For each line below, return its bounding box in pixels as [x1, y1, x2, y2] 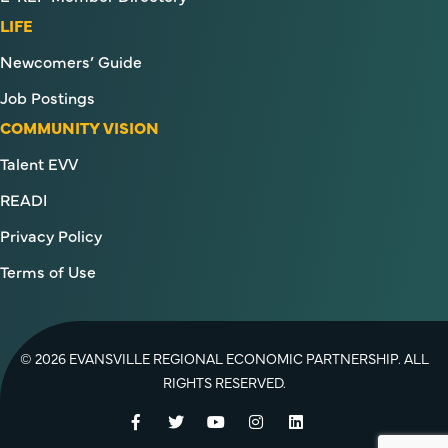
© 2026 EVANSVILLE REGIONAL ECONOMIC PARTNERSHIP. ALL [19, 348, 429, 368]
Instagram [262, 409, 338, 431]
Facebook [139, 409, 210, 431]
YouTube [224, 409, 284, 431]
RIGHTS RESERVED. [162, 372, 286, 392]
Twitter [183, 409, 234, 431]
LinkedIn [302, 409, 364, 431]
